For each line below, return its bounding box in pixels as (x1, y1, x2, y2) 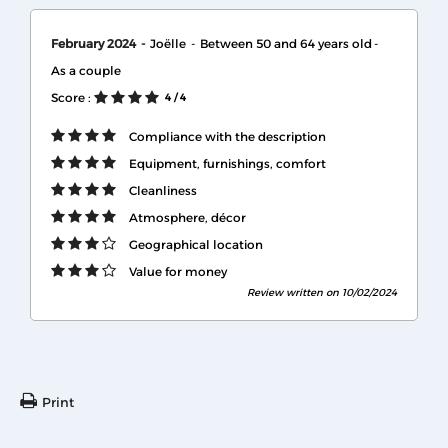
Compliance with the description (129, 128, 326, 144)
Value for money (129, 263, 227, 279)
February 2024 (51, 35, 139, 51)
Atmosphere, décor (129, 209, 246, 225)
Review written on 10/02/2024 (247, 285, 397, 299)
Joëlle (150, 35, 189, 51)
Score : (51, 89, 91, 105)
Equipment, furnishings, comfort (129, 155, 326, 171)
